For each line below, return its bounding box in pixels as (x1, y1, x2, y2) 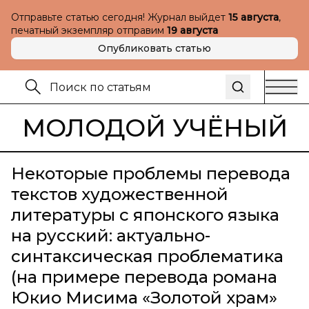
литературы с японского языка (11, 205, 279, 225)
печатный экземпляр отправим (11, 24, 167, 37)
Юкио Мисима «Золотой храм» (11, 288, 277, 308)
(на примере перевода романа (11, 267, 277, 287)
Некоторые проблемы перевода (11, 163, 290, 183)
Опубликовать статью (98, 42, 211, 54)
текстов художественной (11, 184, 228, 204)
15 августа (228, 11, 279, 23)
